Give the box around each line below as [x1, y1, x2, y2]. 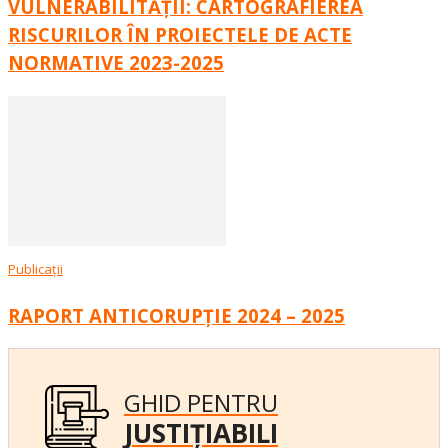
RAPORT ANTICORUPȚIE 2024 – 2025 [8, 302, 345, 328]
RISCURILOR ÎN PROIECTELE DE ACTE [8, 22, 352, 48]
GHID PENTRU [124, 386, 278, 420]
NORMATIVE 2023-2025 [8, 50, 224, 76]
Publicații [8, 259, 63, 278]
